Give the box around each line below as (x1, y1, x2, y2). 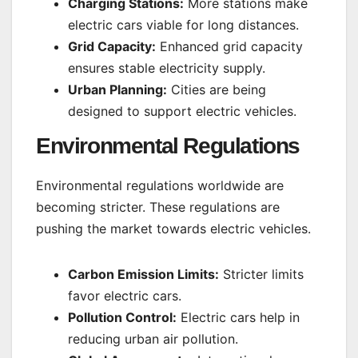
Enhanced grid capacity (156, 38, 303, 54)
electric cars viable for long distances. (68, 16, 299, 33)
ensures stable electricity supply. (68, 59, 265, 76)
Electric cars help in (177, 309, 300, 326)
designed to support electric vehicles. (68, 102, 296, 119)
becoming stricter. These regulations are (36, 199, 280, 216)
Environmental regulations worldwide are (36, 177, 284, 194)
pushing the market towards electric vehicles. (36, 221, 311, 237)
